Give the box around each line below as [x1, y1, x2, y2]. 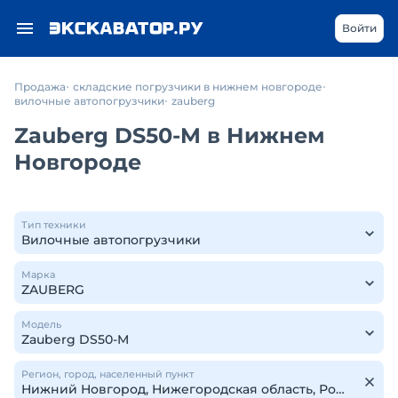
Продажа [14, 80, 66, 93]
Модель [21, 318, 61, 330]
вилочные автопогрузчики [14, 94, 164, 107]
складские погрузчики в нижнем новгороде [73, 80, 322, 93]
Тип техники [21, 219, 86, 231]
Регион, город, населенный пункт [21, 368, 194, 380]
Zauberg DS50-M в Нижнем [14, 123, 325, 148]
